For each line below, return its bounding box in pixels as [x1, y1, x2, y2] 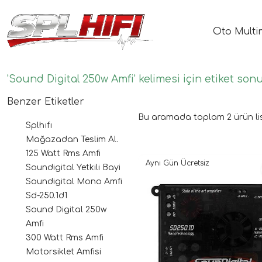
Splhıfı [26, 120, 52, 130]
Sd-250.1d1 [26, 191, 67, 200]
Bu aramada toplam [138, 112, 227, 122]
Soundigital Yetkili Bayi [26, 163, 120, 172]
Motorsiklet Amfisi [26, 247, 101, 256]
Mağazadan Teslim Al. [26, 135, 118, 144]
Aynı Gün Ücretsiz [146, 158, 209, 167]
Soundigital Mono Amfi [26, 177, 122, 186]
